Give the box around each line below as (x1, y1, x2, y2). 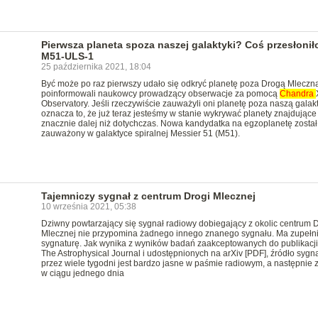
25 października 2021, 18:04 (40, 62, 151, 72)
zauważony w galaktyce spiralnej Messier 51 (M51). (40, 128, 240, 138)
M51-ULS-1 (40, 50, 94, 62)
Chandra (279, 89, 316, 99)
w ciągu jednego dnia (40, 268, 124, 278)
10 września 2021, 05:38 (40, 202, 136, 212)
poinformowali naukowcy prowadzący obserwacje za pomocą (40, 89, 280, 99)
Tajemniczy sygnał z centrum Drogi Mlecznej (40, 190, 256, 202)
